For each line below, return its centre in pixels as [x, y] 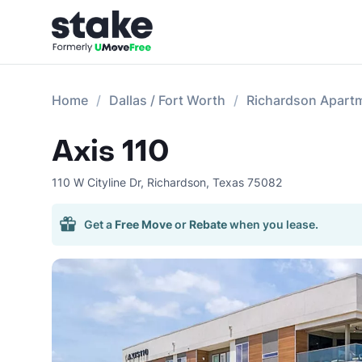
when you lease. [274, 224]
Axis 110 [110, 152]
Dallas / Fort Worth [167, 100]
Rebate [208, 224]
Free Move [143, 224]
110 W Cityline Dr [96, 182]
